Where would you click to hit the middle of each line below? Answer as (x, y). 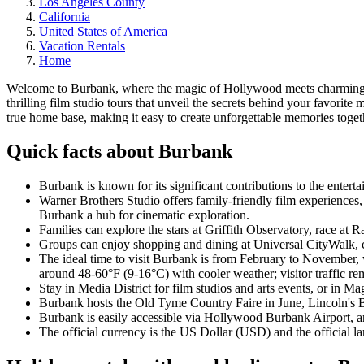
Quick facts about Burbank (119, 152)
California (65, 16)
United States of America (103, 31)
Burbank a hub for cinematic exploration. (144, 215)
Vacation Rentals (82, 45)
